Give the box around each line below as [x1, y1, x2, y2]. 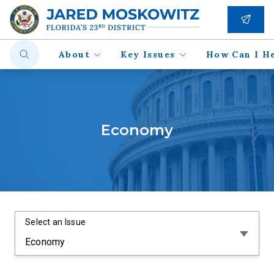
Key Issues [120, 49, 176, 60]
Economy [100, 121, 174, 139]
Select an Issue [25, 217, 86, 227]
